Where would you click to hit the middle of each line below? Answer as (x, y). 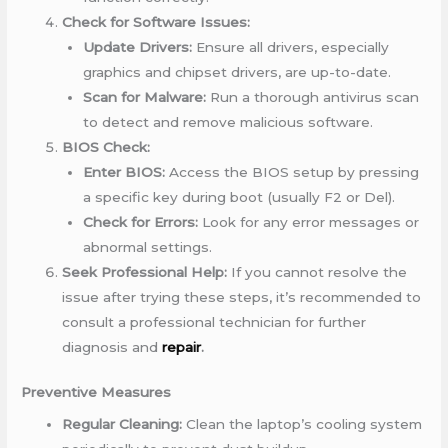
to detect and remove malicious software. (227, 121)
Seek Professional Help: (145, 271)
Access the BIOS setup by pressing (291, 171)
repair (182, 346)
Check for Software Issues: (156, 21)
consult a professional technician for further (214, 321)
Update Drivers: (137, 46)
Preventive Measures (96, 392)
